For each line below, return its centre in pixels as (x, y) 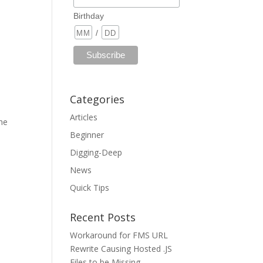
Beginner (87, 134)
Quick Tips (90, 187)
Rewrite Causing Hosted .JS (121, 248)
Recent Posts (103, 217)
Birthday (88, 16)
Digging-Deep (96, 152)
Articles (84, 117)
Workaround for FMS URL (119, 235)
